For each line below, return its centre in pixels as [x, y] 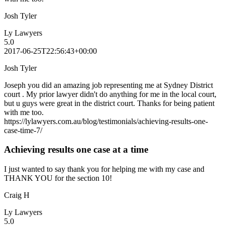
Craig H [17, 195]
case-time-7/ [23, 130]
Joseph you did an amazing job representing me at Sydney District [108, 85]
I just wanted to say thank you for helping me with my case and [104, 169]
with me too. [24, 112]
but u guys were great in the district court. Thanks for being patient [109, 103]
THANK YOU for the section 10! [58, 178]
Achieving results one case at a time [76, 150]
